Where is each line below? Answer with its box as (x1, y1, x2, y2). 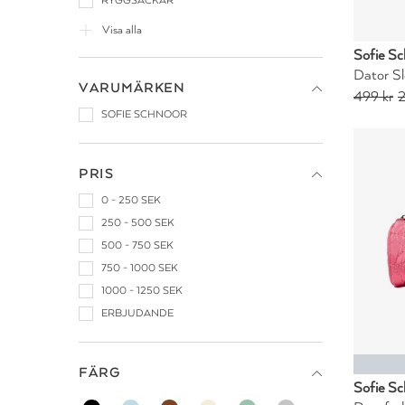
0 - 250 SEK (101, 194, 161, 206)
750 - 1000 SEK (101, 262, 178, 274)
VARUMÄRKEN (79, 80, 184, 96)
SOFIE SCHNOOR (101, 108, 187, 120)
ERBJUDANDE (101, 307, 174, 319)
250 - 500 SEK (101, 217, 174, 229)
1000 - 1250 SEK (101, 285, 183, 297)
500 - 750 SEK (101, 240, 174, 251)
